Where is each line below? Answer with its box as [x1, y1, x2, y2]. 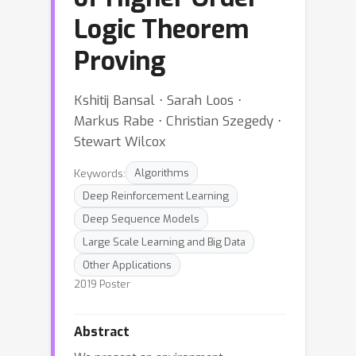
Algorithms [134, 166, 189, 180]
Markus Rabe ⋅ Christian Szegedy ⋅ [74, 112, 281, 130]
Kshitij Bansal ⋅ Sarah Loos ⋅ [74, 91, 242, 109]
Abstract [74, 323, 130, 340]
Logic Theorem [74, 13, 249, 46]
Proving [74, 44, 165, 78]
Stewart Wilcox [74, 133, 166, 150]
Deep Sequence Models [83, 212, 199, 226]
